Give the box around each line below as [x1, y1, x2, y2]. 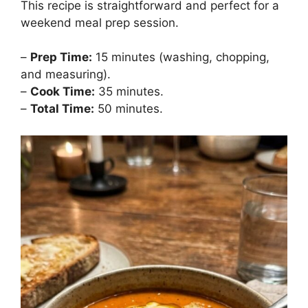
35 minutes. [95, 85, 164, 99]
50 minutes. [94, 102, 163, 116]
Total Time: [30, 102, 94, 116]
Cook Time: [30, 85, 95, 99]
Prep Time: [30, 50, 92, 65]
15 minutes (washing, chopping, [92, 50, 269, 65]
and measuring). [21, 67, 111, 82]
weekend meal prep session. [21, 15, 179, 30]
